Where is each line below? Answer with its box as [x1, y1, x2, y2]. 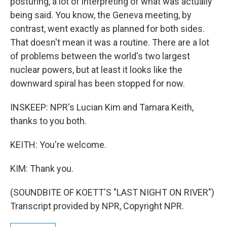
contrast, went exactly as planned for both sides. [10, 23, 205, 34]
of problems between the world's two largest [10, 51, 190, 61]
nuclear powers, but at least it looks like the [10, 64, 182, 75]
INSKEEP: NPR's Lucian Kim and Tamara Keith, [10, 102, 194, 112]
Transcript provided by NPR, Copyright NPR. [10, 201, 184, 211]
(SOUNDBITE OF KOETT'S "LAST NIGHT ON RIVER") [10, 187, 214, 198]
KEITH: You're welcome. [10, 139, 106, 150]
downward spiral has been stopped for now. [10, 78, 185, 89]
